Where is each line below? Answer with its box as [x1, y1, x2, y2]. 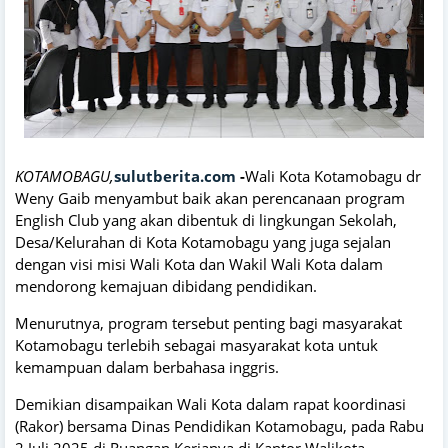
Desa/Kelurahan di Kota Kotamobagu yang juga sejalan [15, 231, 391, 252]
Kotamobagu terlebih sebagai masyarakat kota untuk [15, 334, 378, 355]
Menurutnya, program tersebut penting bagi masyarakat [15, 312, 402, 333]
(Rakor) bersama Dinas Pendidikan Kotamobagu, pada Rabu [15, 415, 424, 436]
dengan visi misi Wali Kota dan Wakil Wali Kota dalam [15, 253, 383, 274]
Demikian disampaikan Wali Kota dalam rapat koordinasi [15, 393, 406, 414]
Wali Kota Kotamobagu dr [245, 165, 421, 186]
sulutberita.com [114, 165, 236, 186]
